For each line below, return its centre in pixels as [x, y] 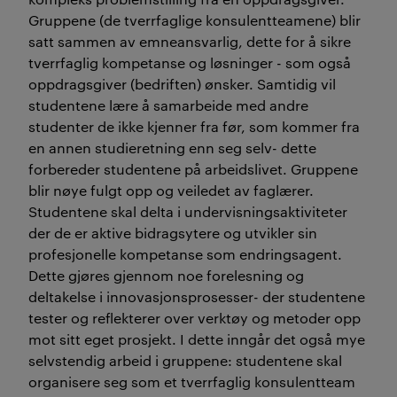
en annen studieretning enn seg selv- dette [172, 148]
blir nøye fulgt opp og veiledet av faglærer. [171, 190]
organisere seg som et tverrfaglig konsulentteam [192, 381]
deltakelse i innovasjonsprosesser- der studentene [197, 296]
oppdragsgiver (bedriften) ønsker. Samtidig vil [182, 84]
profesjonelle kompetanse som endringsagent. [185, 254]
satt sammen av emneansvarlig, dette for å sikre [190, 41]
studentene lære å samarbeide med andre [168, 105]
